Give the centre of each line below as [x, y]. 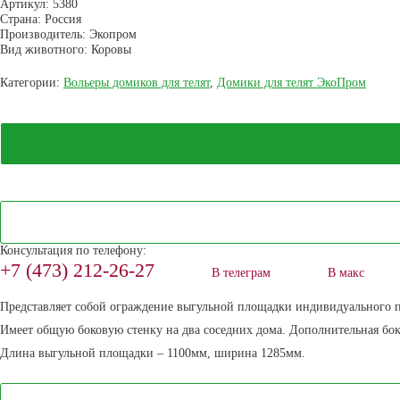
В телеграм [241, 272]
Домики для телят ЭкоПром [292, 82]
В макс [346, 272]
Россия [61, 19]
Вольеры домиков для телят [137, 82]
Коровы [109, 49]
